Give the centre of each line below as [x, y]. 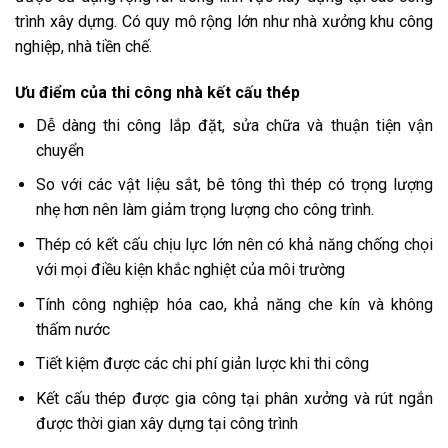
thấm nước [72, 329]
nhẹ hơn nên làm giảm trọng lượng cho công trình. [204, 210]
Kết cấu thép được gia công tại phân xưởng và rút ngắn [234, 398]
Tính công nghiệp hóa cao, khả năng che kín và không [234, 304]
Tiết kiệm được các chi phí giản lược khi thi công [202, 364]
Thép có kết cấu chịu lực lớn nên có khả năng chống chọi [234, 244]
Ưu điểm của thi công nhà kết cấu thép [157, 92]
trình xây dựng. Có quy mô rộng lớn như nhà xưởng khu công [224, 21]
